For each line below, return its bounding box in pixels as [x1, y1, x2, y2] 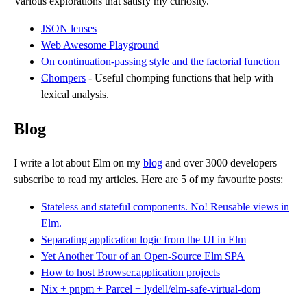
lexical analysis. [41, 88, 109, 100]
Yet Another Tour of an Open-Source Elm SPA [41, 249, 245, 262]
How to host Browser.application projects [41, 266, 220, 278]
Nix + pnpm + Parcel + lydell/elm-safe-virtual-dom [41, 282, 260, 295]
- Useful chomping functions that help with [86, 72, 273, 84]
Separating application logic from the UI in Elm [41, 233, 246, 245]
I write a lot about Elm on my [14, 156, 143, 169]
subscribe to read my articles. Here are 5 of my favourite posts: [14, 173, 283, 185]
